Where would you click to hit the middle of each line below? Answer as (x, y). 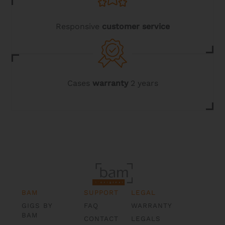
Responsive (79, 27)
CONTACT (101, 218)
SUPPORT (101, 192)
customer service (136, 27)
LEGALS (146, 218)
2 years (143, 83)
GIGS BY (37, 205)
